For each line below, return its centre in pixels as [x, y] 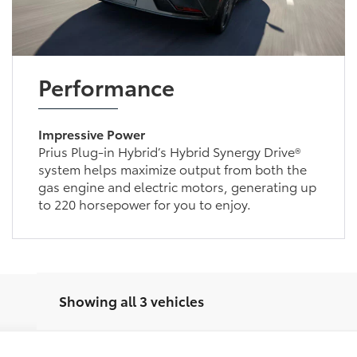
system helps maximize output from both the [172, 168]
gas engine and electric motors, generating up [177, 186]
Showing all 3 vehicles [131, 300]
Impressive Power [91, 133]
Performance [106, 86]
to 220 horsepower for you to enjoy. [144, 203]
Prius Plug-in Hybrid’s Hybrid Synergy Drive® [169, 151]
